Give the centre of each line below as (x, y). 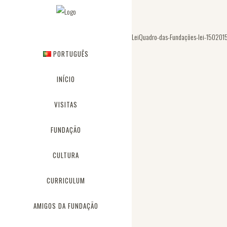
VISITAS (66, 104)
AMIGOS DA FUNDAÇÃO (66, 206)
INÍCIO (66, 79)
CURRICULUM (66, 180)
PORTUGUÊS (71, 54)
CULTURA (66, 155)
